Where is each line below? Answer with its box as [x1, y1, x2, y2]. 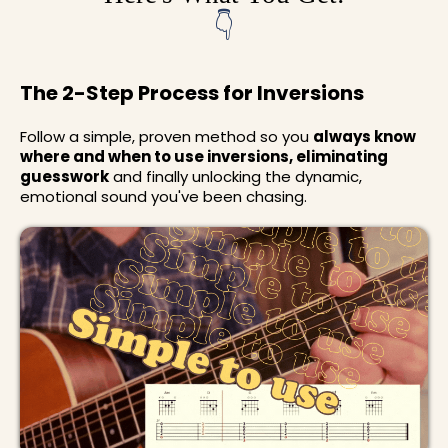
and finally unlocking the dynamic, [109, 166, 362, 188]
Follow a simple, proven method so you [20, 126, 313, 148]
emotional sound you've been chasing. [20, 186, 307, 208]
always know [313, 126, 416, 148]
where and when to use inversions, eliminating [20, 146, 388, 168]
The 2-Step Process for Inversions [20, 79, 364, 108]
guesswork [20, 166, 109, 188]
